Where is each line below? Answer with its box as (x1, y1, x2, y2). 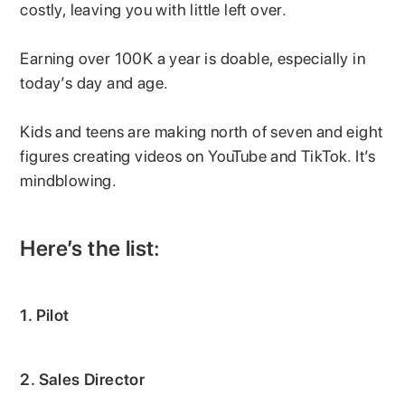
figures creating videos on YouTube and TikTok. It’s (20, 146, 376, 165)
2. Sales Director (20, 369, 146, 389)
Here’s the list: (20, 234, 160, 261)
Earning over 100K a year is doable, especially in (20, 48, 366, 68)
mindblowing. (20, 170, 121, 190)
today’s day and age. (20, 72, 173, 92)
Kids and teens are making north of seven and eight (20, 121, 383, 141)
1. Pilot (20, 305, 70, 325)
